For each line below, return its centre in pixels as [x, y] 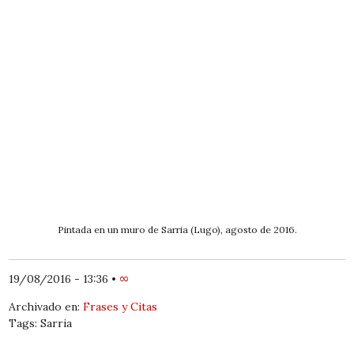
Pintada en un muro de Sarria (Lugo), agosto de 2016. [177, 230]
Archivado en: [46, 307]
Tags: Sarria [41, 324]
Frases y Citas [121, 307]
